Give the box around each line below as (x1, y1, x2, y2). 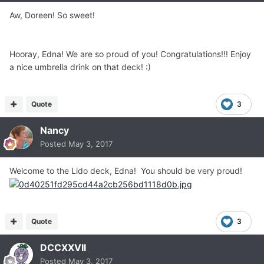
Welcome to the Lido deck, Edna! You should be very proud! (9, 165, 242, 176)
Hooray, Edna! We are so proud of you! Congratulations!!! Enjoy (9, 48, 251, 59)
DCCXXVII (40, 241, 86, 253)
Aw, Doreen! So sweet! (9, 9, 95, 20)
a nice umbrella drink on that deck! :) (9, 61, 151, 72)
